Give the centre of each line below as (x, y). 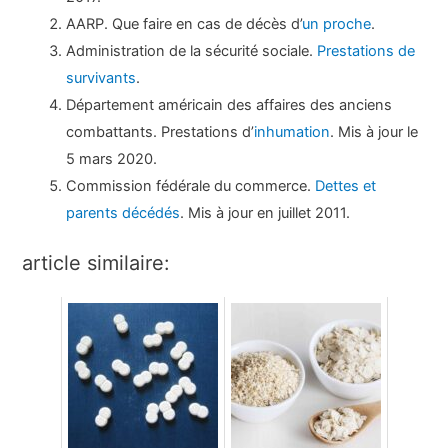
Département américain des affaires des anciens (229, 104)
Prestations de (366, 50)
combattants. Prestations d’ (160, 131)
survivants (101, 77)
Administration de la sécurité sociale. (192, 50)
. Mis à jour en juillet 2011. (265, 212)
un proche (337, 23)
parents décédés (123, 212)
